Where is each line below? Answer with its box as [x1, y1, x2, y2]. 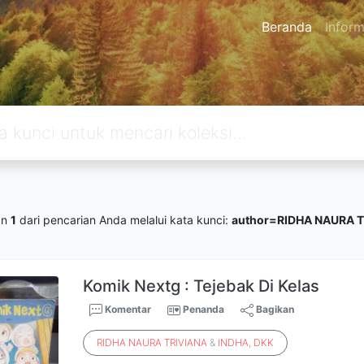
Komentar [102, 303, 152, 315]
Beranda [261, 19, 312, 35]
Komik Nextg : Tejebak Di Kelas [83, 276, 320, 296]
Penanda [183, 303, 225, 315]
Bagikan [253, 303, 295, 315]
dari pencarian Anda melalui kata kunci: [16, 212, 232, 227]
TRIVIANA [164, 336, 208, 349]
